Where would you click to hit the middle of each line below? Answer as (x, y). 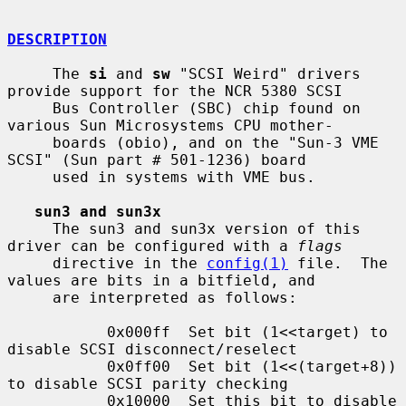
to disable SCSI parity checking (148, 383)
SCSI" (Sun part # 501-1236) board (157, 159)
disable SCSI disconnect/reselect (152, 349)
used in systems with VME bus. (30, 177)
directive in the (130, 263)
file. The (338, 263)
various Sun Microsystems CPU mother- (170, 125)
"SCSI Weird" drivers (266, 73)
